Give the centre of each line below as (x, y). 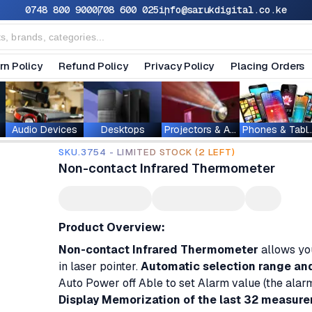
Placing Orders (268, 66)
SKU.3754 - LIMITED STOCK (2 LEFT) (147, 152)
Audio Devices (45, 130)
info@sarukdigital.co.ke (223, 10)
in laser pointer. (98, 266)
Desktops (123, 130)
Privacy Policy (179, 66)
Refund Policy (93, 66)
